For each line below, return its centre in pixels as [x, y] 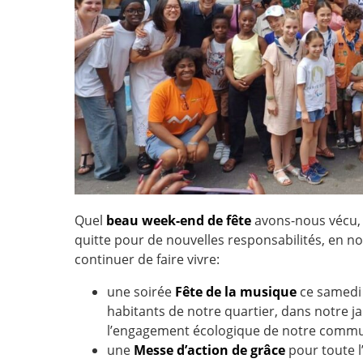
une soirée [141, 292]
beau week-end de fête [179, 221]
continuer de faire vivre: [147, 260]
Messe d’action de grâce [209, 350]
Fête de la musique [236, 292]
